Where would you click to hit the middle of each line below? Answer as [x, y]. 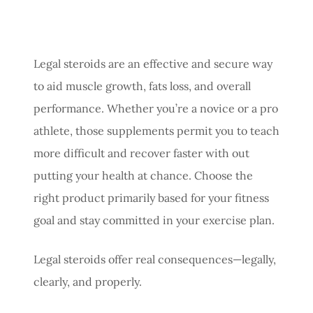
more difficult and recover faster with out [141, 153]
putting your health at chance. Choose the [143, 175]
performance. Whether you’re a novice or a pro [156, 108]
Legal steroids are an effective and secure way [153, 63]
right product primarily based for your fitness [151, 197]
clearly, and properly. [88, 281]
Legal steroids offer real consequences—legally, [155, 259]
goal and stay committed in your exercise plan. [154, 220]
